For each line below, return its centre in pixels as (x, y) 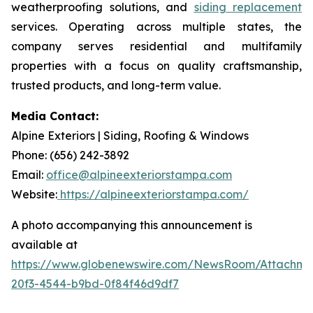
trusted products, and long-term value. (116, 86)
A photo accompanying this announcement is (132, 225)
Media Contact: (55, 116)
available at (44, 245)
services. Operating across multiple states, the (156, 27)
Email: (29, 175)
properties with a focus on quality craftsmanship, (156, 66)
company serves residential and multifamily (156, 46)
